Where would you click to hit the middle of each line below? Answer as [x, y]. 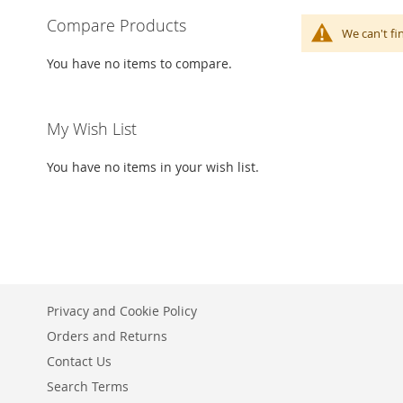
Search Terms [88, 387]
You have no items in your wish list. [153, 167]
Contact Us [79, 362]
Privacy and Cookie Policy [122, 311]
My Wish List [92, 129]
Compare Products [116, 26]
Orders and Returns [107, 336]
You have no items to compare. [139, 64]
